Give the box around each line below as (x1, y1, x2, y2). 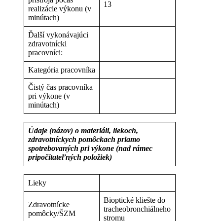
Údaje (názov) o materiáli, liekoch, (28, 126, 138, 135)
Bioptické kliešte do (104, 195, 165, 204)
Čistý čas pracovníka (28, 82, 93, 91)
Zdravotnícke (28, 200, 70, 209)
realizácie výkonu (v (28, 4, 91, 13)
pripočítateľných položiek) (28, 152, 112, 161)
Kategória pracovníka (28, 65, 95, 74)
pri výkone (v (28, 91, 70, 100)
